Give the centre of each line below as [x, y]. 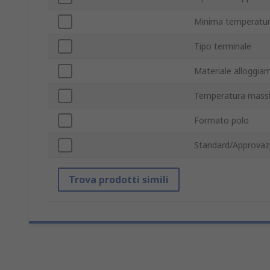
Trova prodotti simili [119, 180]
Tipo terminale [223, 46]
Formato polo [221, 121]
